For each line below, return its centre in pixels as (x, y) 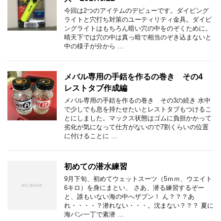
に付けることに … (91, 136)
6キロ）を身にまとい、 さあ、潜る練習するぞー (134, 188)
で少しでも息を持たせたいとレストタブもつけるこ (138, 109)
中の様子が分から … (94, 46)
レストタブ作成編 (96, 88)
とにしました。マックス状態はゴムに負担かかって (138, 118)
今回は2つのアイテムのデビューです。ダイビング (136, 11)
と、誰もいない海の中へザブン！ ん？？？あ (129, 197)
